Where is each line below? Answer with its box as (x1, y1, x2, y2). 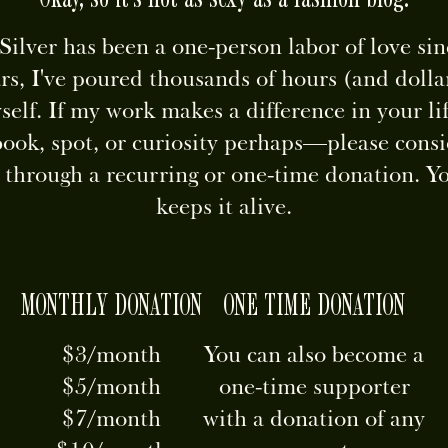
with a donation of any (203, 403, 426, 433)
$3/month (62, 339, 162, 369)
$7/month (62, 403, 162, 433)
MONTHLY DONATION (21, 286, 203, 322)
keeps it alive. (155, 191, 292, 221)
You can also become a (204, 339, 425, 369)
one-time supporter (218, 371, 410, 401)
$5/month (62, 371, 162, 401)
